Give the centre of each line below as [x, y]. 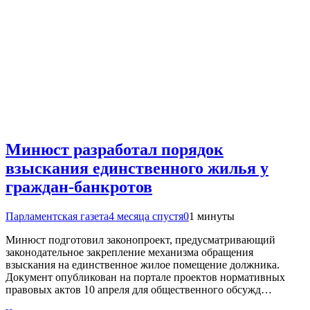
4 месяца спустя [146, 217]
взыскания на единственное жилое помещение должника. [143, 265]
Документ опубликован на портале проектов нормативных [145, 277]
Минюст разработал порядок [115, 150]
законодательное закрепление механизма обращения [129, 253]
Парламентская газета [57, 217]
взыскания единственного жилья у [137, 168]
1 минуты [212, 217]
